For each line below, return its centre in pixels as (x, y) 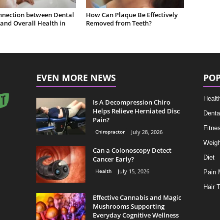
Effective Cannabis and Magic (137, 197)
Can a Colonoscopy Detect (132, 150)
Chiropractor (110, 132)
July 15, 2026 (133, 171)
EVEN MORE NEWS (76, 78)
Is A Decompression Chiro (131, 102)
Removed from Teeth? (119, 23)
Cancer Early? (113, 159)
